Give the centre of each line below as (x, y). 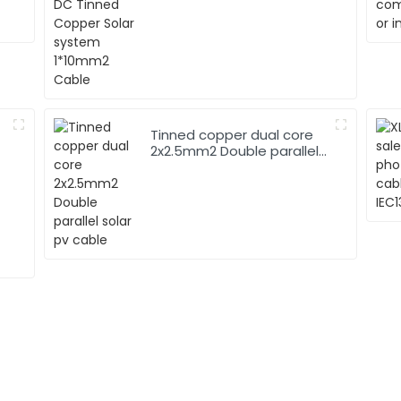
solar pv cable (197, 166)
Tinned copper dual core (232, 134)
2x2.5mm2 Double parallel (235, 150)
